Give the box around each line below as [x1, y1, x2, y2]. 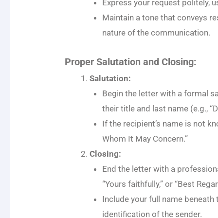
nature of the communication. [102, 28, 210, 38]
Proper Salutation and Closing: [65, 55, 197, 68]
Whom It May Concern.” [102, 133, 188, 144]
